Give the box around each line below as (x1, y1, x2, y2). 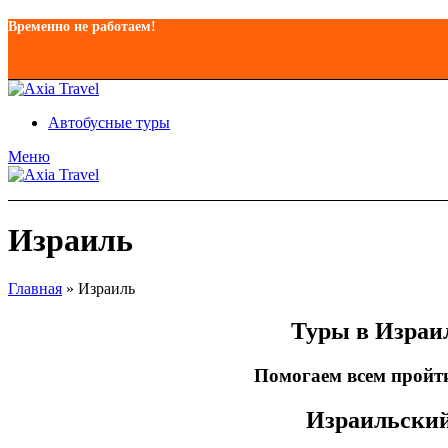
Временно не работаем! (8, 18, 156, 34)
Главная (8, 280, 62, 298)
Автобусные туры (48, 113, 170, 131)
